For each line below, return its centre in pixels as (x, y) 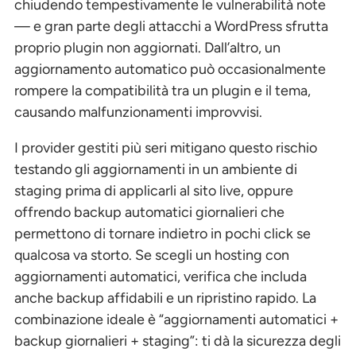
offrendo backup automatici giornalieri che (149, 212)
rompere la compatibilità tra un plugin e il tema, (163, 90)
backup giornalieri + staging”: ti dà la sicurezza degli (178, 341)
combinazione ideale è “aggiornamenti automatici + (176, 319)
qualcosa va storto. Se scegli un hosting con (152, 255)
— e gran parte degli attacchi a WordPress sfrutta (171, 26)
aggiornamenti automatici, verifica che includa (161, 276)
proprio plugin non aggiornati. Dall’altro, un (147, 47)
